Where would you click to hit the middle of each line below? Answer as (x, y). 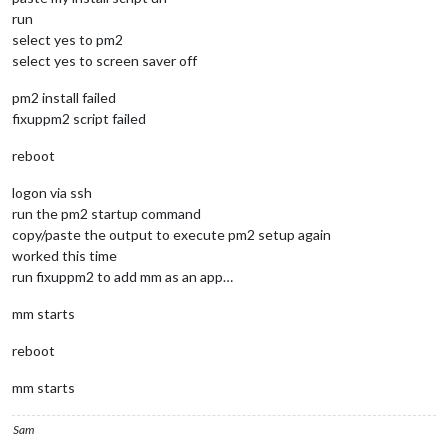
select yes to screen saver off (104, 60)
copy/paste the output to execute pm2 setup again (171, 234)
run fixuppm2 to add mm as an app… (122, 276)
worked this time (64, 255)
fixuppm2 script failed (79, 118)
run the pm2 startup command (106, 213)
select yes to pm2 (67, 39)
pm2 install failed (64, 97)
